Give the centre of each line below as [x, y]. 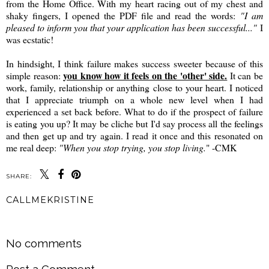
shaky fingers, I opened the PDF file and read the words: [121, 15]
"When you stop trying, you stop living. [132, 147]
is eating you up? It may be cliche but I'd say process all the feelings [134, 123]
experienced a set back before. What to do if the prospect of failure [134, 111]
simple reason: [35, 75]
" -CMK [221, 147]
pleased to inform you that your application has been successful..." [131, 27]
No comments [44, 243]
